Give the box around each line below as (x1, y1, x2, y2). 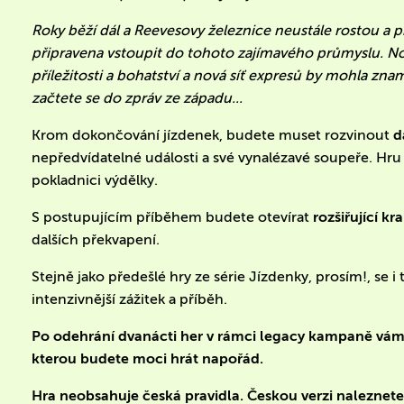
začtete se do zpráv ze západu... (32, 88, 243, 106)
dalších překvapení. (32, 230, 161, 248)
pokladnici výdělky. (32, 170, 159, 188)
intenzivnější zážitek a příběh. (32, 289, 228, 308)
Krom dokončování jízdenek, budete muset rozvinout (32, 125, 394, 143)
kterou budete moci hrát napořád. (32, 349, 264, 367)
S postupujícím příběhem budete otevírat (32, 207, 314, 225)
